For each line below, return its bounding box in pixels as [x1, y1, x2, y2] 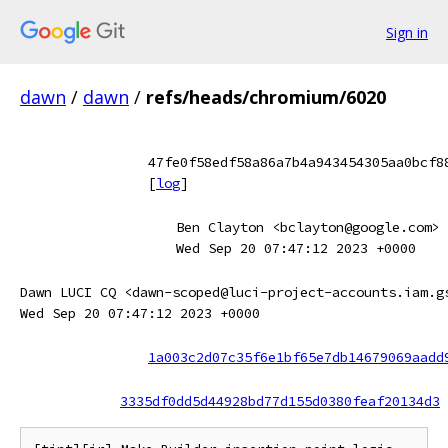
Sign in [386, 22, 428, 42]
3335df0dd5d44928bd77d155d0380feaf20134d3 [120, 392, 440, 410]
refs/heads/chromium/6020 [146, 85, 386, 109]
